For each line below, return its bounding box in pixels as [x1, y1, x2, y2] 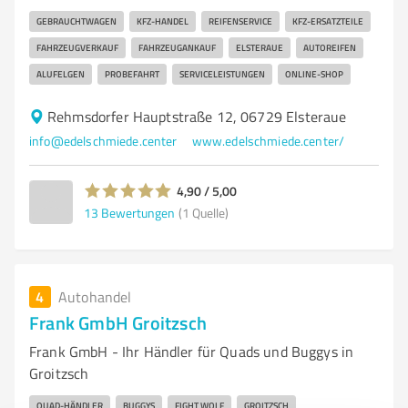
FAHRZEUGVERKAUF [36, 41, 118, 54]
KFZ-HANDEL [137, 15, 189, 27]
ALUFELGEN [36, 67, 85, 80]
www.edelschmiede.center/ [191, 132, 345, 149]
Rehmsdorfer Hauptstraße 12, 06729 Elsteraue [47, 107, 347, 127]
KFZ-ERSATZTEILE [292, 15, 363, 27]
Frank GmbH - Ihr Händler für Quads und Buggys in [29, 342, 354, 362]
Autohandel [58, 287, 132, 307]
